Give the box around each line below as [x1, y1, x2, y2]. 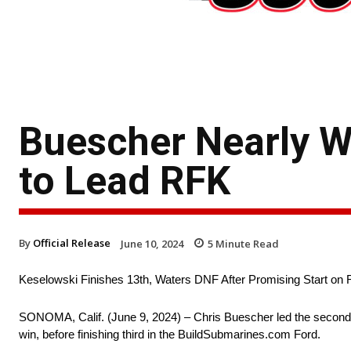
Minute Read [213, 236, 279, 251]
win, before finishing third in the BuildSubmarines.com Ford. [19, 327, 320, 342]
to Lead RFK [19, 157, 230, 204]
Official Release [33, 235, 110, 250]
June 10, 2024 [121, 236, 183, 251]
